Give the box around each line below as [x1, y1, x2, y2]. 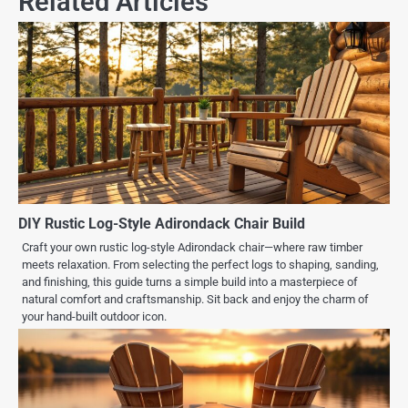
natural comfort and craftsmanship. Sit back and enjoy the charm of [22, 292, 369, 307]
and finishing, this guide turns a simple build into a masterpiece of [22, 275, 358, 290]
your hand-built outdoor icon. [22, 310, 167, 324]
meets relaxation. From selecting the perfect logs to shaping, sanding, [22, 258, 379, 272]
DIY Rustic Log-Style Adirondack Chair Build [18, 215, 305, 233]
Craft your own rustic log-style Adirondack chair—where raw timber [22, 240, 362, 255]
